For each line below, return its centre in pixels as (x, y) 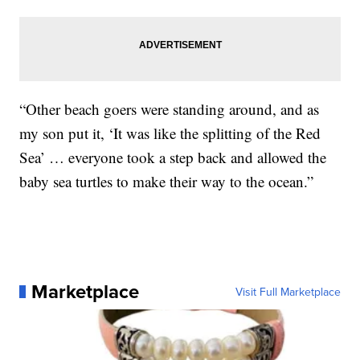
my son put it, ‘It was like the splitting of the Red (170, 133)
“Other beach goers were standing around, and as (170, 109)
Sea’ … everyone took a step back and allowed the (173, 157)
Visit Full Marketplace (288, 292)
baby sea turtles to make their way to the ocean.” (167, 181)
